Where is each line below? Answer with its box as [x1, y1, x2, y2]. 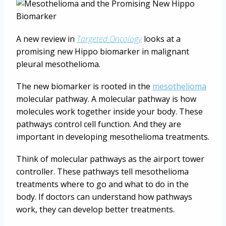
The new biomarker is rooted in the [16, 80, 152, 92]
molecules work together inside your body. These [16, 105, 203, 117]
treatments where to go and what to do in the [16, 178, 189, 190]
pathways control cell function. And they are [16, 118, 181, 130]
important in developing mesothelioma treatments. [16, 131, 209, 142]
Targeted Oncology [77, 33, 142, 44]
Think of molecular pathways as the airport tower [16, 153, 204, 164]
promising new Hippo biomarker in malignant [16, 45, 189, 57]
